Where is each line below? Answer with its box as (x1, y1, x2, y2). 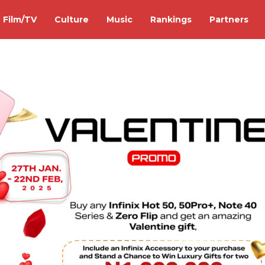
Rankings (150, 14, 192, 25)
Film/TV (3, 14, 37, 25)
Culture (54, 14, 89, 25)
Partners (209, 14, 248, 25)
